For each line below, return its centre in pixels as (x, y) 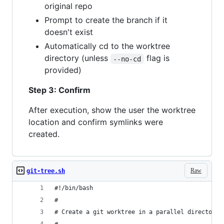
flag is (158, 58)
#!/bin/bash (74, 188)
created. (44, 134)
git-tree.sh (46, 171)
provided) (63, 70)
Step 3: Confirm (59, 90)
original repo (68, 6)
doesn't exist (69, 32)
